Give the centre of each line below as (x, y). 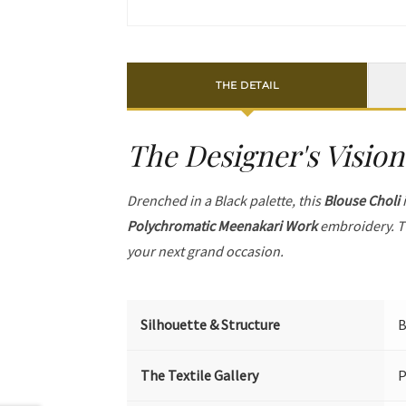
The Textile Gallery (200, 376)
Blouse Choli (362, 201)
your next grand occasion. (206, 251)
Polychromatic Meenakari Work (222, 226)
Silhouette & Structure (211, 325)
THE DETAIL (247, 85)
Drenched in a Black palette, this (226, 201)
